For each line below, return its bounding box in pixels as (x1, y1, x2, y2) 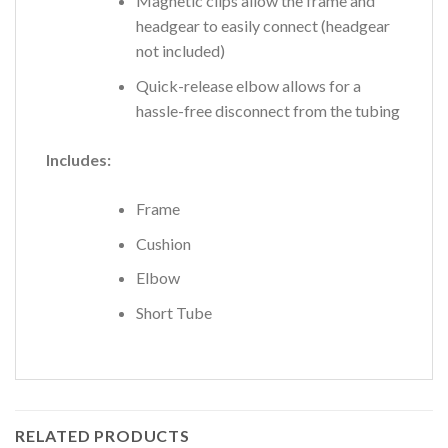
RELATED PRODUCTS (15, 425, 190, 445)
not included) (135, 41, 225, 61)
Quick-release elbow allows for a (135, 75, 361, 95)
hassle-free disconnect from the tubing (135, 100, 400, 120)
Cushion (135, 233, 191, 253)
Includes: (46, 149, 111, 169)
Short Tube (135, 302, 212, 322)
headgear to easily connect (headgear (135, 16, 390, 36)
